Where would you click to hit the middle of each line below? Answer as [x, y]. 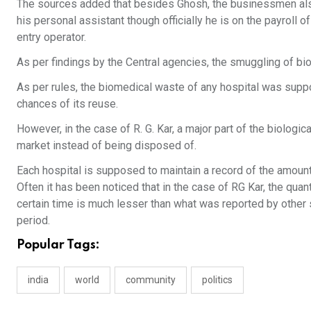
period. [33, 220]
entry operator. [51, 37]
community [151, 280]
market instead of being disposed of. [107, 145]
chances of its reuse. [67, 104]
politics [217, 280]
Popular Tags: [58, 245]
